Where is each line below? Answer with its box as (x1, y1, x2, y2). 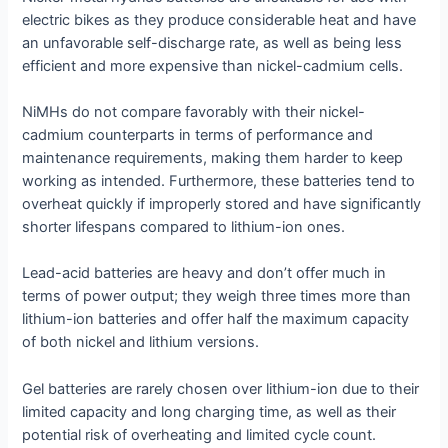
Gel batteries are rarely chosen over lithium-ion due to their (22, 379, 420, 398)
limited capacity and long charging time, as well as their (22, 402, 397, 421)
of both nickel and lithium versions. (22, 333, 260, 352)
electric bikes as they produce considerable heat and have (22, 10, 417, 29)
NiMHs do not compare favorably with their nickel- (22, 103, 366, 122)
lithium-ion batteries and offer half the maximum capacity (22, 310, 410, 329)
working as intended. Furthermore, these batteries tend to (22, 172, 416, 191)
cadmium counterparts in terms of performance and (22, 126, 374, 145)
